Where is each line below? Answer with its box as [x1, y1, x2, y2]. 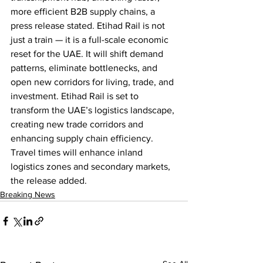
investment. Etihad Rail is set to [11, 91, 141, 101]
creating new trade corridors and [11, 119, 146, 129]
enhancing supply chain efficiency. [11, 133, 156, 143]
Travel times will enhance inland [11, 147, 145, 157]
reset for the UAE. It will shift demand [11, 49, 166, 59]
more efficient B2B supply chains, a [11, 6, 157, 16]
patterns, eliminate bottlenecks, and [11, 63, 160, 73]
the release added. [11, 176, 87, 186]
